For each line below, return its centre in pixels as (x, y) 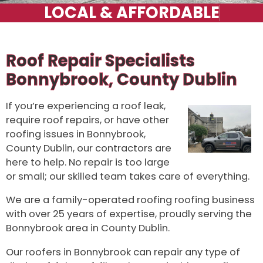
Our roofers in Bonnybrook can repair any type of (123, 252)
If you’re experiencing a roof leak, (86, 106)
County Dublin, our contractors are (89, 148)
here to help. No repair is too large (88, 162)
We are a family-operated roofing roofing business (130, 200)
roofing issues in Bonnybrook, (76, 134)
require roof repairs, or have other (87, 120)
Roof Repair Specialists (100, 61)
